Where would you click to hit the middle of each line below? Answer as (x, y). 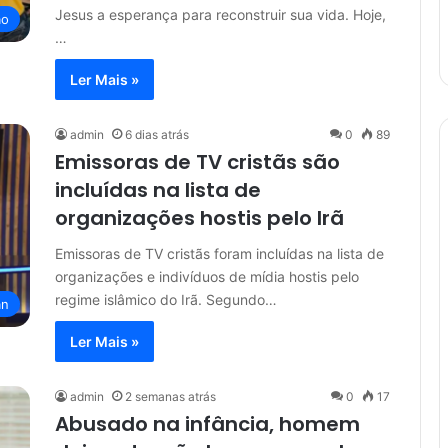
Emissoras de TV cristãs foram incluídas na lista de (219, 253)
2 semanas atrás (170, 396)
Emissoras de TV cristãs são (197, 162)
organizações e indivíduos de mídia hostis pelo (207, 276)
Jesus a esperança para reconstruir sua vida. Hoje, (220, 14)
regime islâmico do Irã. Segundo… (166, 299)
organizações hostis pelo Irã (199, 218)
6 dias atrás (157, 134)
